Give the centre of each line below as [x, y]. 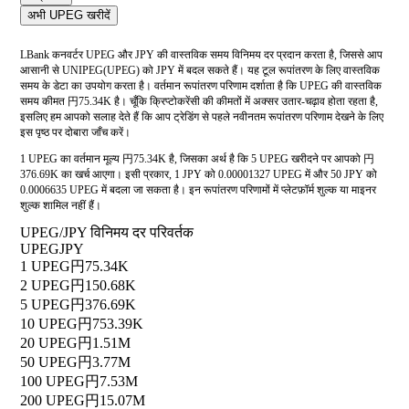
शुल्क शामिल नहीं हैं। [61, 206]
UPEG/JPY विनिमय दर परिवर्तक [107, 233]
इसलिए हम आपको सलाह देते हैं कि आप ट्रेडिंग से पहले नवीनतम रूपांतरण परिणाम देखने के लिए [202, 117]
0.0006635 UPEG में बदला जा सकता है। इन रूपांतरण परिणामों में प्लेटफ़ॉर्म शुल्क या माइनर [198, 190]
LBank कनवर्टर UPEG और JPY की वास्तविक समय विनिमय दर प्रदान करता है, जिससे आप [201, 55]
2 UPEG [45, 286]
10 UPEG [49, 324]
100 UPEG [52, 382]
